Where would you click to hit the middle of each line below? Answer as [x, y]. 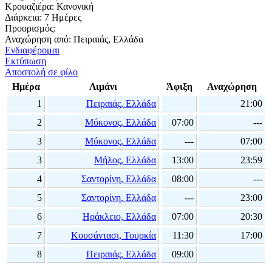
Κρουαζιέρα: [29, 7]
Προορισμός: [30, 29]
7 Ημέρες [62, 18]
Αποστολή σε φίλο [41, 72]
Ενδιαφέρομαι [32, 50]
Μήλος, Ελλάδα [125, 160]
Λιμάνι [103, 87]
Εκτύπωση [25, 61]
